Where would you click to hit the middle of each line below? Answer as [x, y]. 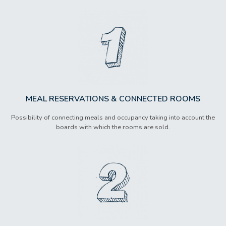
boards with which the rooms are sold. [113, 127]
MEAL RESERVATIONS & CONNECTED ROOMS [113, 99]
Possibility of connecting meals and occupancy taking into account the [113, 118]
